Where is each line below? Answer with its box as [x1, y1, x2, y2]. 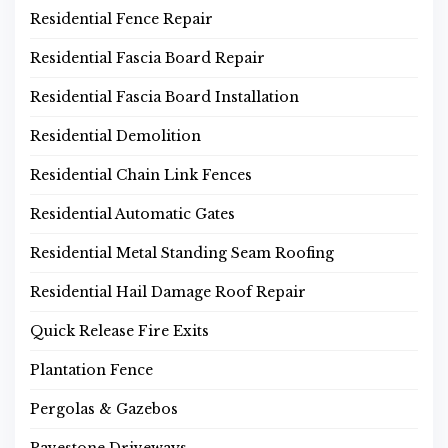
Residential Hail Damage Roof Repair [30, 283, 306, 302]
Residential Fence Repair [30, 10, 213, 29]
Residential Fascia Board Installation [30, 88, 299, 107]
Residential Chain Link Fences [30, 166, 252, 185]
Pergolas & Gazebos [30, 400, 178, 419]
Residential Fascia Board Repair [30, 49, 265, 68]
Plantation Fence [30, 361, 153, 380]
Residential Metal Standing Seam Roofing [30, 244, 334, 263]
